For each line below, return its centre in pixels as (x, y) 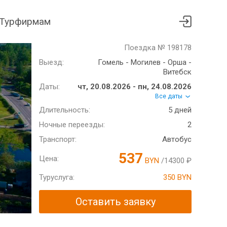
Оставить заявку (115, 202)
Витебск (177, 72)
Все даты (169, 96)
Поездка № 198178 (158, 48)
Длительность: (65, 110)
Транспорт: (58, 140)
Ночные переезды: (72, 125)
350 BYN (177, 178)
